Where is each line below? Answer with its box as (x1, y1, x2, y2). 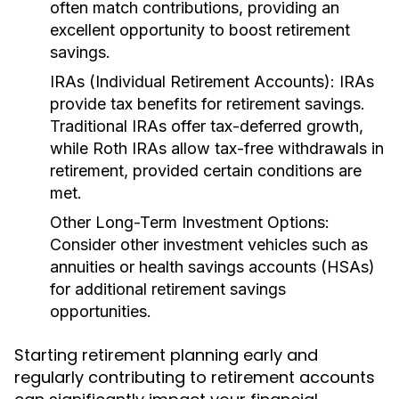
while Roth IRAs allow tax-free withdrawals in (50, 139, 384, 158)
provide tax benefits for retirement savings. (50, 94, 365, 113)
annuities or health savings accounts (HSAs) (50, 257, 375, 276)
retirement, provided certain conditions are (50, 161, 362, 180)
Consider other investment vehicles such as (50, 235, 368, 254)
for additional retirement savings (50, 280, 286, 298)
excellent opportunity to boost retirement (50, 20, 350, 39)
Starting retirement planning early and (14, 344, 318, 366)
